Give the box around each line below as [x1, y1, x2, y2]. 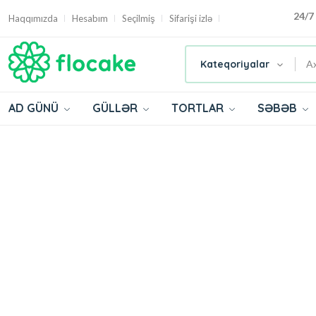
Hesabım [72, 12, 108, 24]
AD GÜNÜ [8, 100, 61, 115]
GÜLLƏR [92, 100, 140, 115]
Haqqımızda [8, 12, 58, 24]
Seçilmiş [122, 12, 155, 24]
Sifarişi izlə [169, 12, 212, 24]
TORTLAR [171, 100, 226, 115]
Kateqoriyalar [200, 58, 269, 71]
